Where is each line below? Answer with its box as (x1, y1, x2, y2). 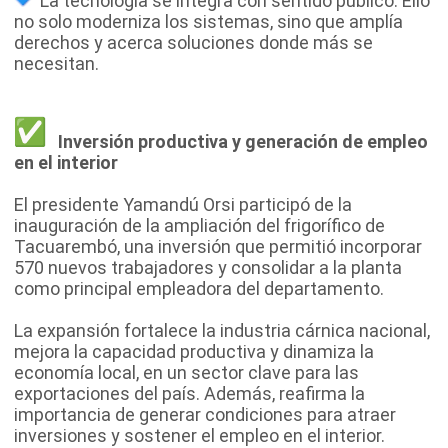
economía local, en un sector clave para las (14, 361, 359, 383)
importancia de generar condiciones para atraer (14, 403, 396, 425)
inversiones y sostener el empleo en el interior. (14, 424, 385, 446)
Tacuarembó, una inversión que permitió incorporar (14, 235, 422, 257)
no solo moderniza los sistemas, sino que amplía (14, 10, 403, 32)
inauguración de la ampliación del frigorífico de (14, 214, 385, 236)
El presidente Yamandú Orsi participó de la (14, 193, 352, 215)
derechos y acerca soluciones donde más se (14, 31, 373, 53)
